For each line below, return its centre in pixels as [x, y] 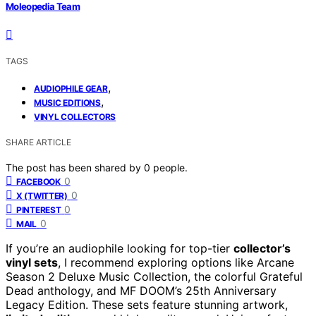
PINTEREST [39, 209]
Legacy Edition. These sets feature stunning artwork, [147, 304]
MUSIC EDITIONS [67, 102]
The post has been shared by [75, 167]
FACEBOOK [38, 181]
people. [170, 167]
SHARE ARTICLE [38, 142]
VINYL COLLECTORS [75, 116]
